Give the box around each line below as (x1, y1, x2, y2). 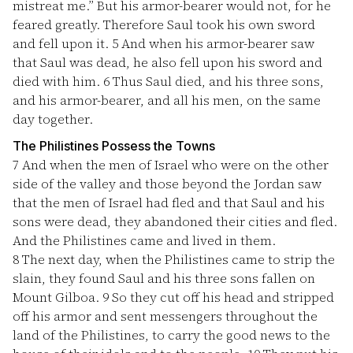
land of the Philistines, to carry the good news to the (13, 326, 330, 344)
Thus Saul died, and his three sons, (110, 72, 324, 90)
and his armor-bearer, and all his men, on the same (13, 91, 321, 109)
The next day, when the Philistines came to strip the (19, 251, 335, 268)
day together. (13, 110, 93, 128)
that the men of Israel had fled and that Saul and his (13, 194, 325, 211)
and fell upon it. (13, 35, 112, 52)
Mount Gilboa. (13, 288, 102, 306)
